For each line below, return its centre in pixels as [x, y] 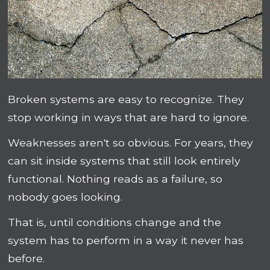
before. [28, 259]
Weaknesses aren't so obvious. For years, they [131, 143]
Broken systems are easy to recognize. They [126, 99]
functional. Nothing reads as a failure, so [115, 179]
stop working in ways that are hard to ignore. [129, 118]
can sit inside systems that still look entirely [124, 161]
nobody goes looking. [65, 197]
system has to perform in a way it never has [126, 240]
